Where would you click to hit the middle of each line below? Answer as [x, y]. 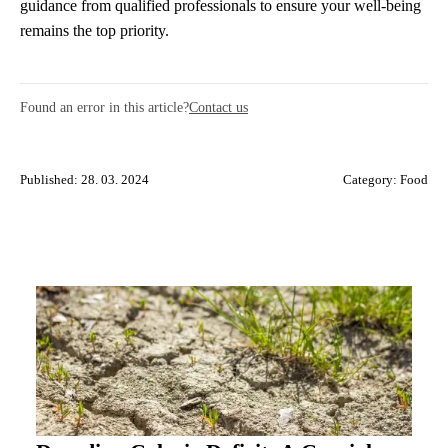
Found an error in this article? [104, 106]
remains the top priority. [94, 30]
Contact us [218, 106]
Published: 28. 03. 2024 [84, 179]
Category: [371, 179]
